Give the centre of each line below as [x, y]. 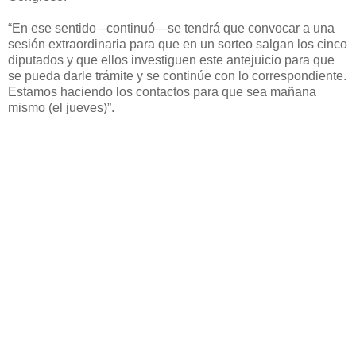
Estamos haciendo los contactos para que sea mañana [162, 92]
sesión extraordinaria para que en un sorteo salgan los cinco [178, 44]
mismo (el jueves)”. [61, 108]
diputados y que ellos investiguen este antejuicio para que [171, 60]
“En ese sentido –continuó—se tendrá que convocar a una [171, 29]
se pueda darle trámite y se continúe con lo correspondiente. [177, 76]
